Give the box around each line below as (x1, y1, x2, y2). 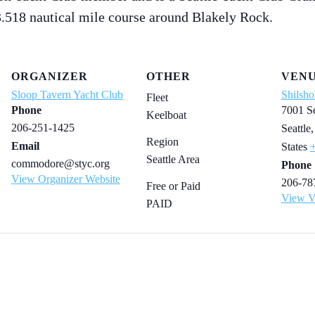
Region (146, 136, 179, 148)
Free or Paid (146, 180, 200, 193)
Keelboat (146, 109, 186, 122)
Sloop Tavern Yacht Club (11, 89, 123, 101)
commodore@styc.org (11, 157, 110, 170)
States (281, 141, 307, 153)
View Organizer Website (11, 173, 120, 186)
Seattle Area (146, 153, 200, 166)
